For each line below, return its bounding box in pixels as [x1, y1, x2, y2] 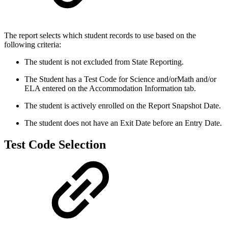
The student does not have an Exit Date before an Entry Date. [24, 118, 222, 127]
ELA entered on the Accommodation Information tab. [24, 83, 196, 93]
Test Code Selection [4, 137, 106, 151]
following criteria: [4, 40, 61, 49]
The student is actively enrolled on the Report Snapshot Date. [24, 101, 221, 110]
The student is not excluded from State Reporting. [24, 57, 184, 66]
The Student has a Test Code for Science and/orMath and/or [24, 74, 216, 83]
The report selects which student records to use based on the [4, 31, 196, 40]
